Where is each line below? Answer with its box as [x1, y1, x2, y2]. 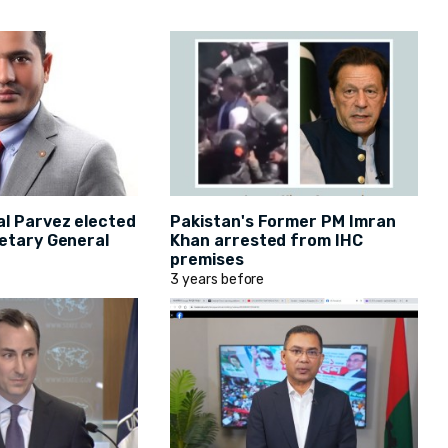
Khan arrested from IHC [170, 231, 363, 251]
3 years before [170, 271, 265, 289]
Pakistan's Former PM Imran [170, 212, 396, 232]
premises [170, 250, 244, 270]
